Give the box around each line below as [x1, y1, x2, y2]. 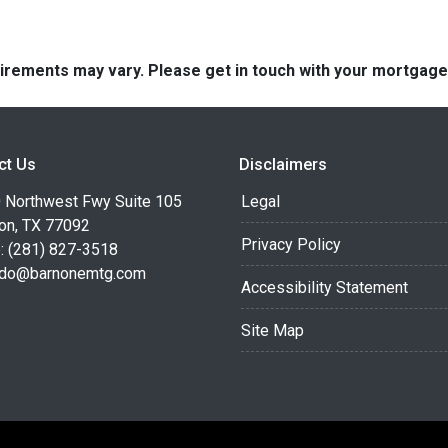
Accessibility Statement [241, 278, 408, 297]
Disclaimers [239, 155, 327, 174]
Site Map [241, 321, 304, 340]
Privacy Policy [241, 235, 341, 254]
